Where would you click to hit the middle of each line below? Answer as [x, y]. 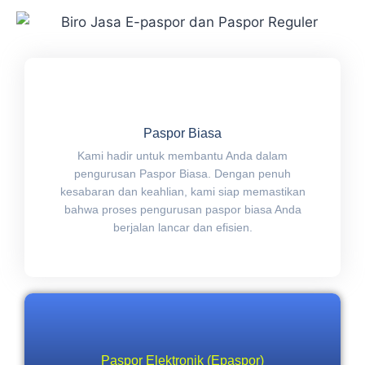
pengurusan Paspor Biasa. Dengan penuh [182, 173]
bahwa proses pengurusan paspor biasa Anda [182, 209]
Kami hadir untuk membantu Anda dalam [182, 155]
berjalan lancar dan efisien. [182, 227]
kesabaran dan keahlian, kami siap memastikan [182, 191]
